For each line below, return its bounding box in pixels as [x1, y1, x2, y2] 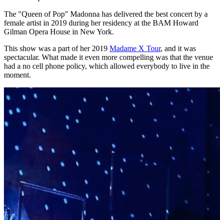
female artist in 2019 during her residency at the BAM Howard [4, 19, 198, 27]
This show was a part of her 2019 [4, 44, 110, 53]
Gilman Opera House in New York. [4, 27, 114, 36]
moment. [4, 71, 31, 80]
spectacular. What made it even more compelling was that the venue [4, 53, 213, 62]
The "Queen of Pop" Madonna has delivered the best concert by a [4, 10, 208, 19]
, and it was [161, 44, 196, 53]
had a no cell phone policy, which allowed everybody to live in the [4, 62, 210, 71]
